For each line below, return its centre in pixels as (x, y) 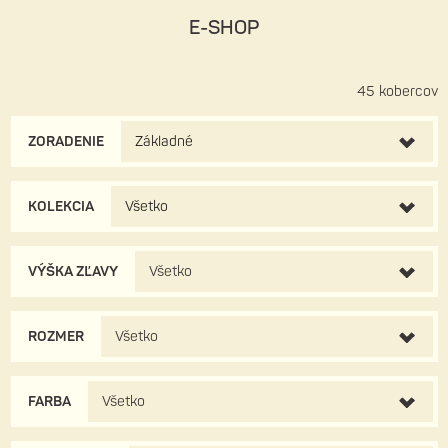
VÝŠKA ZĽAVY (72, 272)
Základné (163, 142)
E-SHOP (224, 27)
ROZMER (55, 337)
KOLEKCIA (60, 207)
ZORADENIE (65, 142)
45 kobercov (397, 92)
